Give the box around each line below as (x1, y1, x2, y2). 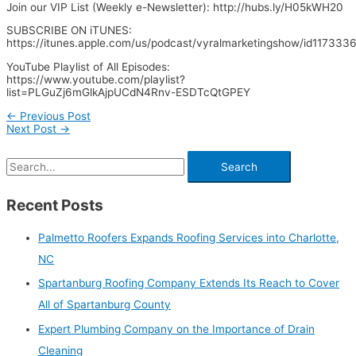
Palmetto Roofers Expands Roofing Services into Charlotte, (38, 230, 339, 244)
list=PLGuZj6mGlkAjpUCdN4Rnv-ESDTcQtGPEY (6, 85, 250, 99)
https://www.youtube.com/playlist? (6, 72, 185, 86)
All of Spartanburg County (38, 298, 171, 311)
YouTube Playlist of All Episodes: (6, 60, 170, 73)
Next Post (6, 122, 60, 135)
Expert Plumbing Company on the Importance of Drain (38, 322, 315, 335)
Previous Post (17, 109, 91, 122)
